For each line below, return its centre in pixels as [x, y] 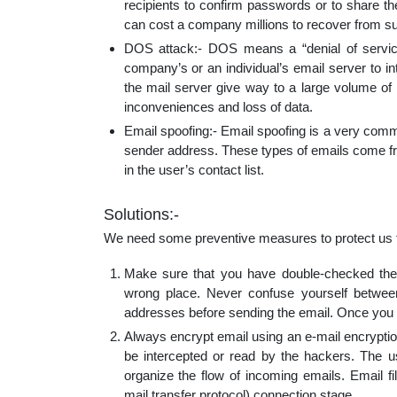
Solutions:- [141, 215]
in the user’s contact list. [194, 170]
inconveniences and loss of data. [218, 107]
